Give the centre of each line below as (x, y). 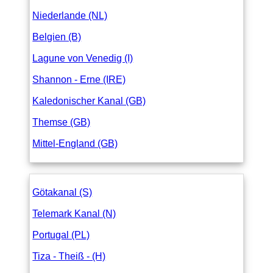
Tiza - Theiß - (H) (69, 256)
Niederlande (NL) (70, 16)
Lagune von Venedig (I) (83, 58)
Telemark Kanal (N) (74, 213)
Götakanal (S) (62, 192)
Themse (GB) (62, 122)
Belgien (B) (57, 37)
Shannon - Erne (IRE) (79, 80)
